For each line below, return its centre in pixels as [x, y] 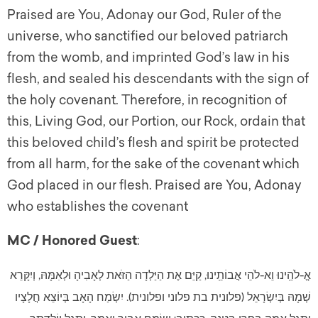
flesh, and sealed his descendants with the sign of [158, 79]
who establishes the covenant [98, 207]
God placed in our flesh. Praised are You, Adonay [154, 186]
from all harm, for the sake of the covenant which [153, 164]
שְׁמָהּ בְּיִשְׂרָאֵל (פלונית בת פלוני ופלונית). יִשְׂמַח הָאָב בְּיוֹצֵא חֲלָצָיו [163, 297]
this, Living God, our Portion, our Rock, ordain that [156, 122]
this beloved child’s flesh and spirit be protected [153, 143]
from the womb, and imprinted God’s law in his [148, 58]
